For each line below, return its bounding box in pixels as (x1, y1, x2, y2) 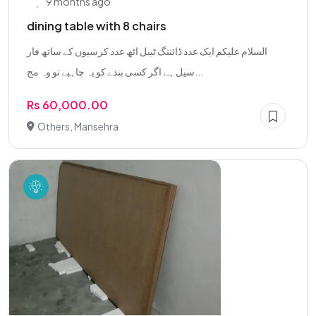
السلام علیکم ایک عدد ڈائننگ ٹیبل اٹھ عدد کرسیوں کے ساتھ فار (27, 44, 267, 57)
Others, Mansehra (37, 120, 119, 133)
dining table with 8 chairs (27, 18, 166, 33)
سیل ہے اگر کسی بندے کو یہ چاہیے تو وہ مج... (195, 65, 203, 78)
